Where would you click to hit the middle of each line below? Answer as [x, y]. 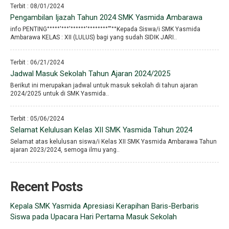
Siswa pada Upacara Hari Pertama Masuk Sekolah [94, 217]
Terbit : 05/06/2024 [37, 119]
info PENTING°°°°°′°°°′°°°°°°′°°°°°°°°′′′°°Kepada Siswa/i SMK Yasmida [105, 29]
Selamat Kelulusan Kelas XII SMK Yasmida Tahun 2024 [101, 130]
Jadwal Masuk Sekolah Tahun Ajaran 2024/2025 [90, 74]
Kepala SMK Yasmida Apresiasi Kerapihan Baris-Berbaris [105, 206]
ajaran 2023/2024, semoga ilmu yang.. [65, 150]
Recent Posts [46, 187]
